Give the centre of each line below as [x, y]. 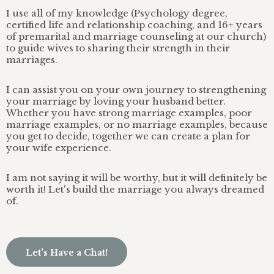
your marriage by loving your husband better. [116, 102]
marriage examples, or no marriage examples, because [137, 125]
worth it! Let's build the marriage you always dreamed [135, 190]
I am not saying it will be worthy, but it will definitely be [137, 178]
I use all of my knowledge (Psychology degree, [117, 13]
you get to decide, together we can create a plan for [128, 136]
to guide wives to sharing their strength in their [118, 48]
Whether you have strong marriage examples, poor [129, 113]
